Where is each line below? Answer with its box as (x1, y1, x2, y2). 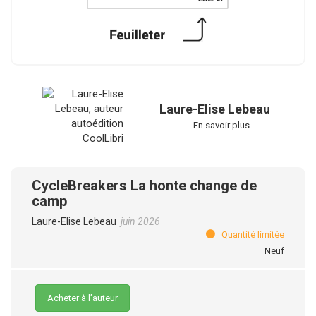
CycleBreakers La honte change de (32, 177, 257, 194)
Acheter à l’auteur (47, 293, 118, 303)
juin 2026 (121, 216, 160, 227)
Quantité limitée (215, 229, 284, 240)
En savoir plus (193, 120, 250, 130)
